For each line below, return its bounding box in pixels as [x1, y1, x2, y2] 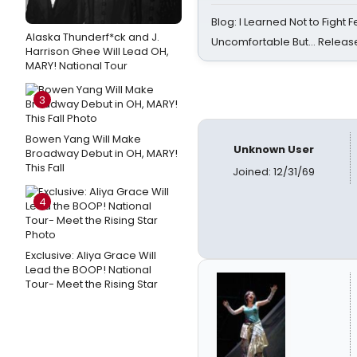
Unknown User [233, 142, 315, 157]
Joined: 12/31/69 [233, 164, 316, 179]
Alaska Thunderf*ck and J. [25, 29, 159, 45]
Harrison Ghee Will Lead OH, [25, 44, 169, 59]
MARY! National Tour [25, 58, 127, 73]
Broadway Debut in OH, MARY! [25, 146, 178, 161]
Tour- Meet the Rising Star [25, 277, 158, 292]
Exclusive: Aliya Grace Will [25, 248, 156, 263]
